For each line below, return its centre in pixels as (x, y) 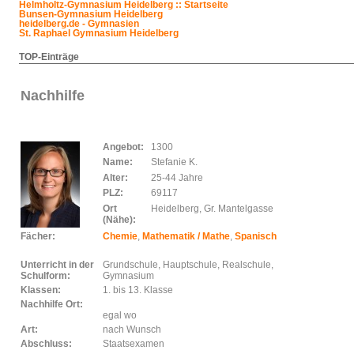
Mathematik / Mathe (186, 236)
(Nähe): (119, 220)
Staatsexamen (134, 344)
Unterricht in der (57, 265)
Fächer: (38, 236)
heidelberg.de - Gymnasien (79, 24)
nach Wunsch (132, 330)
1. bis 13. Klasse (139, 290)
